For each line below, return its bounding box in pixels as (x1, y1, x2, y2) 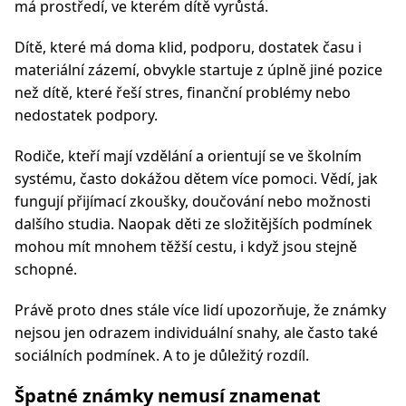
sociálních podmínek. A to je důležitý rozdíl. (14, 345, 309, 365)
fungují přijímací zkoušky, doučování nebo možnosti (14, 191, 371, 211)
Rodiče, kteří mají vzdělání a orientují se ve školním (14, 146, 362, 166)
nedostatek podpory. (14, 105, 158, 125)
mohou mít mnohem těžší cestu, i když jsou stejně (14, 237, 357, 256)
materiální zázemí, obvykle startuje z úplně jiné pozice (14, 60, 382, 80)
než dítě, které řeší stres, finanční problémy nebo (14, 82, 351, 102)
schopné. (14, 259, 77, 279)
